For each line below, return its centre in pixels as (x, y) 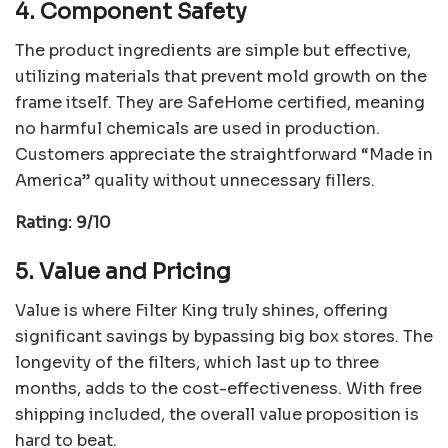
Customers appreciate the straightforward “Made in (224, 154)
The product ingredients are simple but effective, (213, 50)
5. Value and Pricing (123, 272)
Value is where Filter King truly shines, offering (201, 310)
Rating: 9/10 (63, 222)
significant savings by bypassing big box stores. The (224, 336)
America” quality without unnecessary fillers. (195, 180)
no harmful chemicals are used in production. (197, 128)
